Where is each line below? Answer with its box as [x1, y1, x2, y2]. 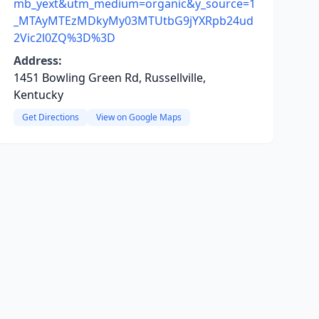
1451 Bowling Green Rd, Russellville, [13, 70, 206, 85]
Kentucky [13, 87, 63, 103]
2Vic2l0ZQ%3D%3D [13, 30, 115, 46]
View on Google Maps [95, 111, 182, 123]
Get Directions [21, 111, 79, 123]
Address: [13, 53, 62, 68]
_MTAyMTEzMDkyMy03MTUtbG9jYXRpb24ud [13, 13, 253, 28]
